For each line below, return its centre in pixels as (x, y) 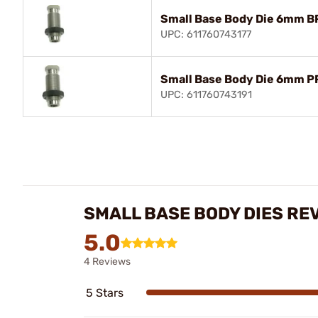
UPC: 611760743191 (206, 94)
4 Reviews (107, 261)
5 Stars (105, 292)
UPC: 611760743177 (206, 34)
